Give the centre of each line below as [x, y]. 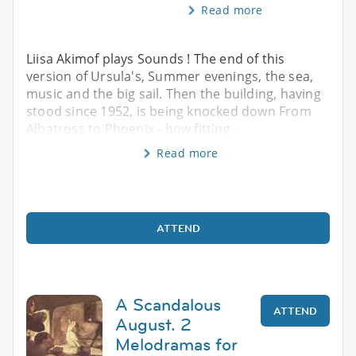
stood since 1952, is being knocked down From [169, 111]
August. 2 [153, 324]
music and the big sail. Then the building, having [174, 93]
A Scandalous [168, 304]
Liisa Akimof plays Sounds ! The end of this [156, 58]
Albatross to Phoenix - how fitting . [132, 128]
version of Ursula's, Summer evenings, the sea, [170, 76]
